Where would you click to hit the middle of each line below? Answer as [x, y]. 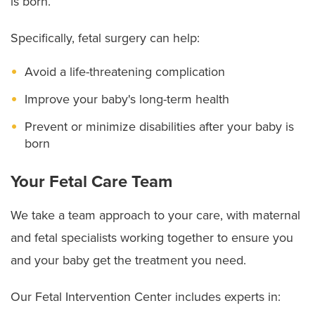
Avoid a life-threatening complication [125, 71]
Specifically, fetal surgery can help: [105, 38]
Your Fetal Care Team [91, 181]
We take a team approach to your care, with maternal [155, 215]
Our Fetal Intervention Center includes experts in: [146, 296]
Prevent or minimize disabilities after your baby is [159, 126]
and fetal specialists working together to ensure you [152, 237]
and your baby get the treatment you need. [128, 260]
